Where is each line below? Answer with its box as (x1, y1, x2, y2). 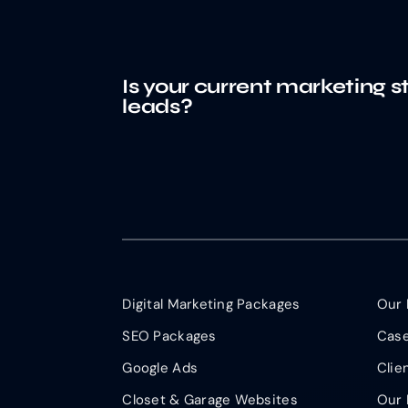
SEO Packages (122, 327, 217, 346)
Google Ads (122, 359, 199, 378)
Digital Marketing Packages (122, 295, 301, 314)
